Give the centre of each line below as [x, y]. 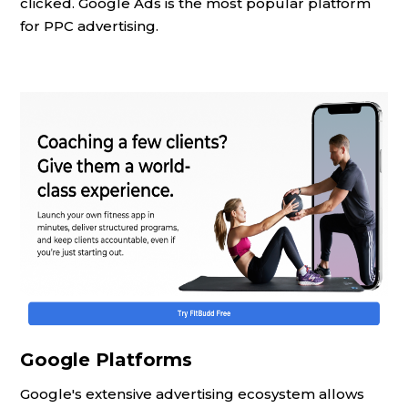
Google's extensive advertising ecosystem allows [192, 393]
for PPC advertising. [89, 26]
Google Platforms [106, 359]
